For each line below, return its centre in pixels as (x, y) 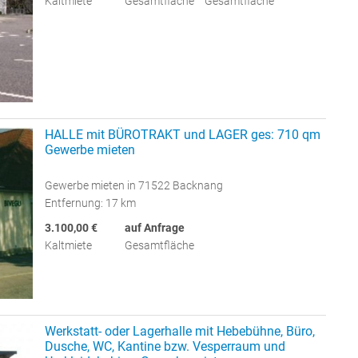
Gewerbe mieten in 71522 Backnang (134, 185)
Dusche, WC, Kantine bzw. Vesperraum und (165, 346)
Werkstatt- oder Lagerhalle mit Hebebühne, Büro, (180, 331)
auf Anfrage (155, 227)
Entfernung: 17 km (90, 203)
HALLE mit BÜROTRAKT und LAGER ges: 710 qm (183, 134)
